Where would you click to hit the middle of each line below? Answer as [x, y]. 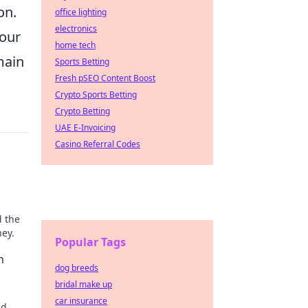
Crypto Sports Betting [96, 95]
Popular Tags [90, 242]
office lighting [81, 12]
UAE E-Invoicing [85, 128]
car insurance [81, 301]
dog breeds [77, 268]
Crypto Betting [82, 111]
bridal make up [84, 284]
